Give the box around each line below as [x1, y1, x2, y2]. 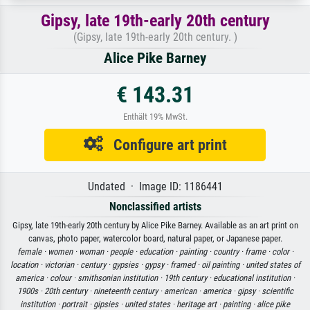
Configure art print [102, 135, 227, 154]
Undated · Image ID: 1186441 [87, 179, 223, 193]
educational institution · [213, 272, 295, 283]
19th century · [164, 272, 213, 283]
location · [10, 259, 44, 270]
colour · [50, 272, 77, 283]
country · [212, 246, 245, 257]
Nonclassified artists [109, 199, 201, 213]
